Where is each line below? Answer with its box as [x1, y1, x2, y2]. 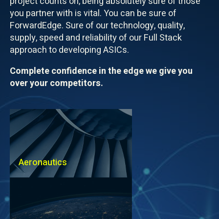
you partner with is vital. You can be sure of [10, 7, 176, 21]
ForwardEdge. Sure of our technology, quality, [10, 19, 185, 33]
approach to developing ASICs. [10, 44, 129, 57]
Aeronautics [19, 156, 67, 170]
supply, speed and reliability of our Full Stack [10, 31, 182, 45]
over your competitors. [10, 77, 103, 90]
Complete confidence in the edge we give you [10, 65, 193, 78]
